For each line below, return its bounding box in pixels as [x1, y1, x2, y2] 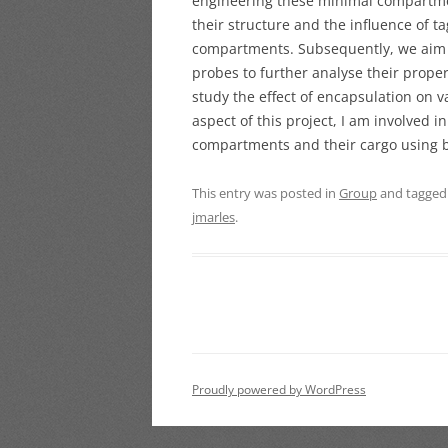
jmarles [192, 208, 235, 226]
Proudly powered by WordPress [192, 381, 366, 398]
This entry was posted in [192, 184, 339, 202]
